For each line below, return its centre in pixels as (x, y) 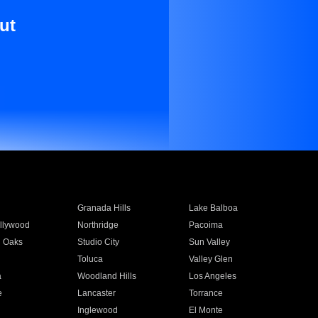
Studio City (98, 242)
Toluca (90, 259)
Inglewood (97, 310)
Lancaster (96, 293)
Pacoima (206, 225)
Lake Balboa (214, 208)
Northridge (98, 225)
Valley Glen (211, 259)
